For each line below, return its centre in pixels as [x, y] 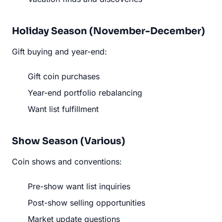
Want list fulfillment [63, 109]
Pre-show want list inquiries [79, 186]
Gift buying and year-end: [59, 51]
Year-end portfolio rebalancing [85, 92]
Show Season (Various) [69, 141]
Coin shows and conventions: [67, 161]
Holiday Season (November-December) [109, 31]
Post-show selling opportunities [86, 202]
